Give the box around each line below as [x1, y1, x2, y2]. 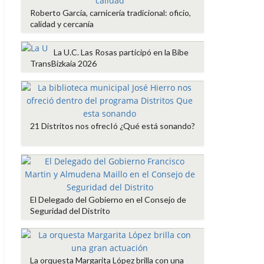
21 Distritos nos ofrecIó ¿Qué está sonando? [30, 121, 195, 131]
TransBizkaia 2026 [30, 58, 97, 69]
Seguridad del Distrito [30, 206, 110, 216]
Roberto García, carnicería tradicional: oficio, [30, 8, 191, 18]
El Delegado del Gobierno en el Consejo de [30, 194, 186, 205]
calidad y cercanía [30, 19, 94, 29]
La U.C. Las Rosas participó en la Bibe [54, 47, 189, 58]
